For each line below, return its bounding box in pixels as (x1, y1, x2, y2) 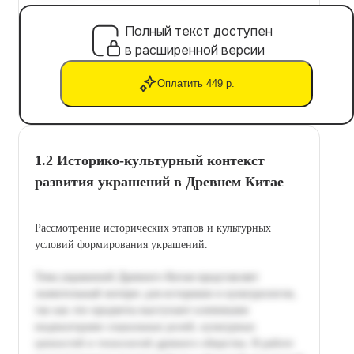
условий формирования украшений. (35, 238, 208, 250)
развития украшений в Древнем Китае (35, 173, 284, 190)
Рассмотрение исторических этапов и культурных (35, 221, 271, 234)
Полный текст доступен (125, 22, 273, 40)
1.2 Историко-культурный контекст (35, 152, 265, 168)
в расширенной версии (125, 41, 265, 58)
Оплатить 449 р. (157, 77, 235, 90)
